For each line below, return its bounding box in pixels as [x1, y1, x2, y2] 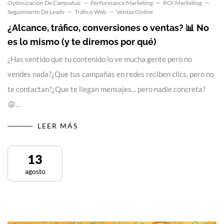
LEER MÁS [37, 121, 78, 130]
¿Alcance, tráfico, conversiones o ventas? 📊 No [7, 22, 209, 33]
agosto [24, 166, 45, 175]
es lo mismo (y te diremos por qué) [7, 36, 156, 47]
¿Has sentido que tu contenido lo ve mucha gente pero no [7, 54, 192, 63]
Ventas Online [116, 7, 153, 15]
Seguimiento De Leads [7, 7, 64, 15]
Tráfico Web [74, 7, 106, 15]
